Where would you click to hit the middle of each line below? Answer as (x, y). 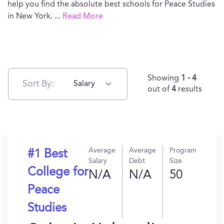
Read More (83, 16)
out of (159, 89)
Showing (164, 78)
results (190, 89)
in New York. (31, 16)
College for (58, 172)
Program (183, 150)
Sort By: (38, 84)
